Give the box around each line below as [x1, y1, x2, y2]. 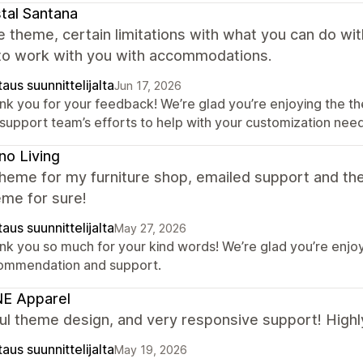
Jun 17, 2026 [114, 79, 181, 92]
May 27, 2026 [114, 221, 186, 235]
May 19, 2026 [114, 343, 187, 357]
